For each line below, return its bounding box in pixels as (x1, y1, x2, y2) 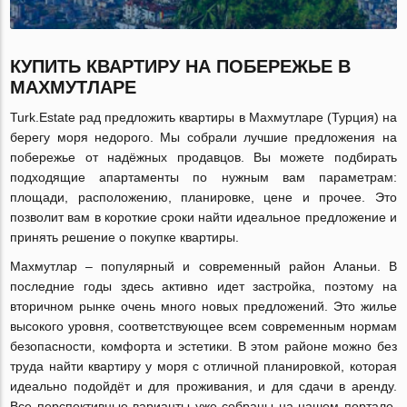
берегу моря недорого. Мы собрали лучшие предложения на (10, 130, 397, 145)
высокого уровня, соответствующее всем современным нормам (10, 319, 397, 334)
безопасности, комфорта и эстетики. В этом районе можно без (10, 339, 397, 354)
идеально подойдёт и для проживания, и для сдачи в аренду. (10, 379, 397, 394)
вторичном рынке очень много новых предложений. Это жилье (10, 299, 397, 314)
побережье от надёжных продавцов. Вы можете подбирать (10, 150, 397, 165)
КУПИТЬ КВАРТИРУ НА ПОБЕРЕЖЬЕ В (10, 56, 352, 77)
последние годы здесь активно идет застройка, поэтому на (10, 279, 397, 294)
